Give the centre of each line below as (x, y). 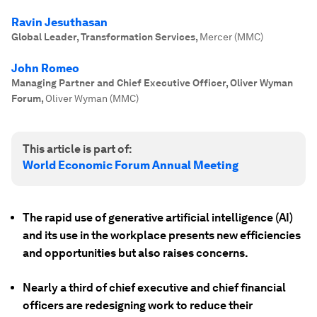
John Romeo (45, 68)
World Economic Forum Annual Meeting (131, 165)
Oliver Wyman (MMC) (92, 98)
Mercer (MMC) (231, 37)
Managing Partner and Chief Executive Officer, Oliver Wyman (152, 83)
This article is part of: (77, 149)
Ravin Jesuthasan (59, 22)
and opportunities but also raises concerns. (136, 253)
